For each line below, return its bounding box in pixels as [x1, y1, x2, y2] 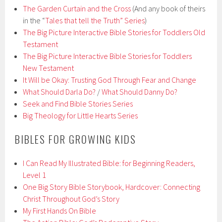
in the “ [23, 15, 46, 26]
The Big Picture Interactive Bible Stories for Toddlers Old [23, 27, 206, 38]
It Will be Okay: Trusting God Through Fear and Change [23, 75, 197, 85]
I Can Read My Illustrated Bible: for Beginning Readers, [23, 158, 196, 168]
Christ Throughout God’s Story [23, 194, 120, 204]
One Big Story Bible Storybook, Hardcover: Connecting [23, 182, 201, 192]
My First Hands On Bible [23, 206, 97, 216]
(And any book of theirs [131, 3, 206, 14]
